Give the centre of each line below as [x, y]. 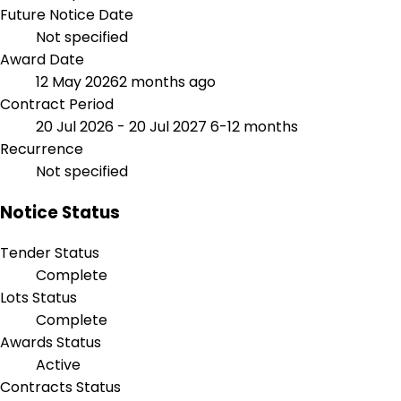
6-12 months [254, 126]
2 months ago [167, 81]
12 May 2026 [77, 81]
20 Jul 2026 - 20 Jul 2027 [123, 126]
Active [58, 365]
